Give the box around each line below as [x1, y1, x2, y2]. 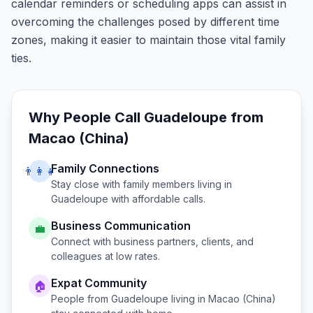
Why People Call [29, 109, 144, 126]
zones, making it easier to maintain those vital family [11, 33, 286, 47]
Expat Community [51, 276, 147, 290]
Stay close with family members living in [51, 178, 232, 190]
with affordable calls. [108, 193, 205, 205]
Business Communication [51, 219, 191, 233]
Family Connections [51, 161, 159, 175]
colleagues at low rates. [51, 250, 160, 262]
